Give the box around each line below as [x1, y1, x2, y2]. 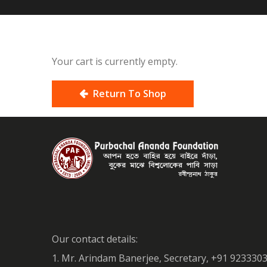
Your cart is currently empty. [52, 55, 178, 68]
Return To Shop [91, 87, 166, 100]
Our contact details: [52, 232, 138, 246]
